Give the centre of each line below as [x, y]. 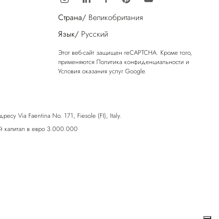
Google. [135, 71]
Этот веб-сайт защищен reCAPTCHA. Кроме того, [125, 53]
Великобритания [116, 18]
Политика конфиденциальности [140, 62]
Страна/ [72, 18]
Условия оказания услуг [91, 71]
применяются [77, 62]
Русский [95, 34]
